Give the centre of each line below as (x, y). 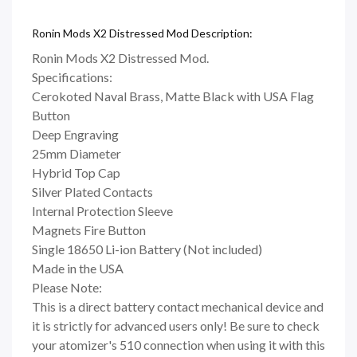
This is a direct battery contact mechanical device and (178, 307)
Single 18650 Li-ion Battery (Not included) (147, 249)
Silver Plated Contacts (92, 192)
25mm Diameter (76, 154)
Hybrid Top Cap (76, 173)
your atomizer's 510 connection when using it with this (178, 345)
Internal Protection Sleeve (102, 211)
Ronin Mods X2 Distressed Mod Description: (142, 33)
